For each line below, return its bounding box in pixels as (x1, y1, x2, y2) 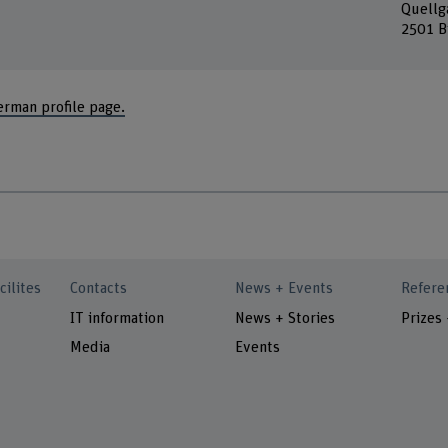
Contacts (70, 281, 128, 297)
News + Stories (235, 310, 336, 326)
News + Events (235, 281, 334, 297)
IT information (70, 310, 165, 326)
